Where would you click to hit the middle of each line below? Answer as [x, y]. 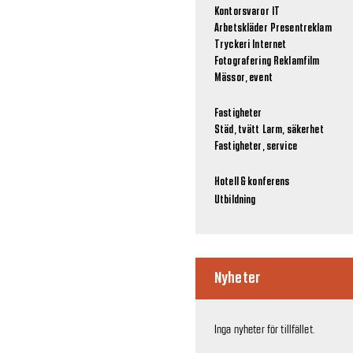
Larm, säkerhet [293, 130]
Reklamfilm [296, 61]
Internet [269, 45]
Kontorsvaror [242, 12]
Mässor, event [243, 78]
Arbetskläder [241, 28]
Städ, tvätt [237, 130]
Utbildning [235, 200]
